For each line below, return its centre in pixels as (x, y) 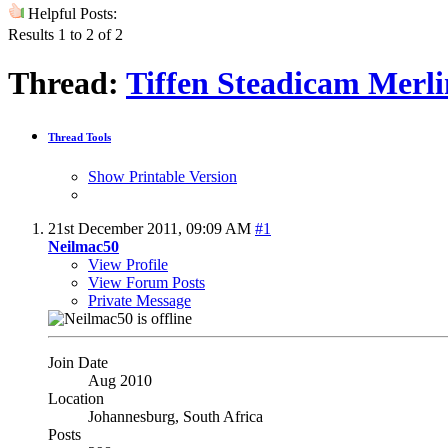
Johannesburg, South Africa (175, 416)
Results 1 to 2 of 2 (65, 34)
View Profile (128, 264)
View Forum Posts (146, 282)
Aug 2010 (120, 380)
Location (76, 398)
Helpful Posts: (70, 13)
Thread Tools (79, 137)
